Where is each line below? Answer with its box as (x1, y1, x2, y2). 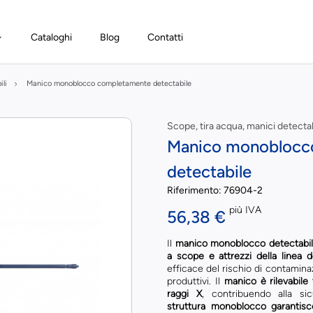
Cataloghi (31, 31, 73, 43)
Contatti (147, 31, 184, 43)
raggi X (166, 288, 202, 300)
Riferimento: (166, 184, 224, 196)
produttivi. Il (166, 275, 224, 287)
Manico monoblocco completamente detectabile (27, 79, 191, 88)
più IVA (228, 204, 261, 216)
